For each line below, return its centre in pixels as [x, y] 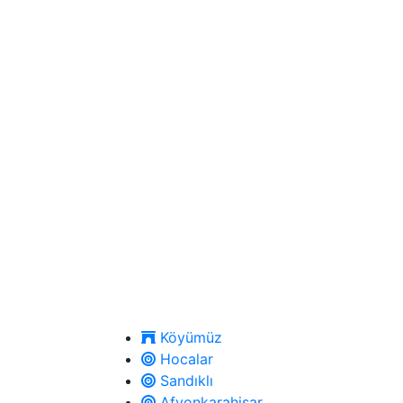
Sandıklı [184, 381]
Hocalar [184, 359]
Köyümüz [189, 338]
